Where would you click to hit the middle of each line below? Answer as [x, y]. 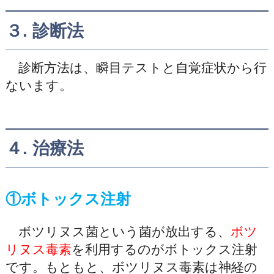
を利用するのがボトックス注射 [164, 249]
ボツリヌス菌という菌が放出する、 [118, 231]
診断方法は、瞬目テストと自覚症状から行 [136, 67]
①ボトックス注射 [68, 199]
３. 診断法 [44, 31]
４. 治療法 [44, 149]
